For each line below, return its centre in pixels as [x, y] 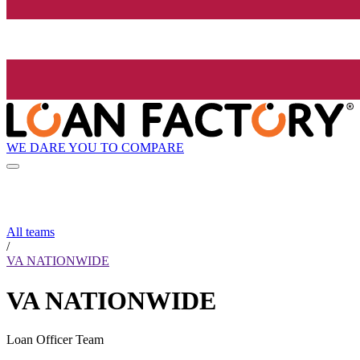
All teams [31, 232]
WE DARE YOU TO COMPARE [95, 147]
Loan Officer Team [55, 340]
